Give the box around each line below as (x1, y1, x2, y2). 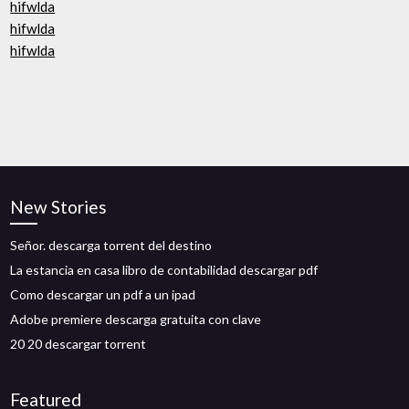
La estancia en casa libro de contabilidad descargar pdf (10, 262, 319, 278)
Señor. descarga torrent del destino (10, 237, 213, 253)
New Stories (10, 196, 108, 217)
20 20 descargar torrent (10, 336, 147, 351)
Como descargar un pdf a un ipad (10, 287, 196, 302)
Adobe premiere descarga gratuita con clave (10, 311, 262, 327)
